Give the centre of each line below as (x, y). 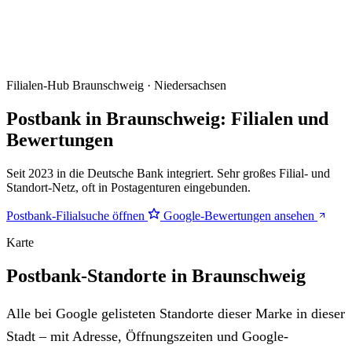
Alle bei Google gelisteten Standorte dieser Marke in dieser (176, 313)
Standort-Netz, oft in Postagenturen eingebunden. (128, 187)
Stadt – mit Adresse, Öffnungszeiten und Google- (147, 336)
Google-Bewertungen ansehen (239, 215)
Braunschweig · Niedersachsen (149, 85)
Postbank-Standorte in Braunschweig (156, 275)
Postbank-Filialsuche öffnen (77, 215)
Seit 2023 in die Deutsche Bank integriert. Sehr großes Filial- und (168, 173)
